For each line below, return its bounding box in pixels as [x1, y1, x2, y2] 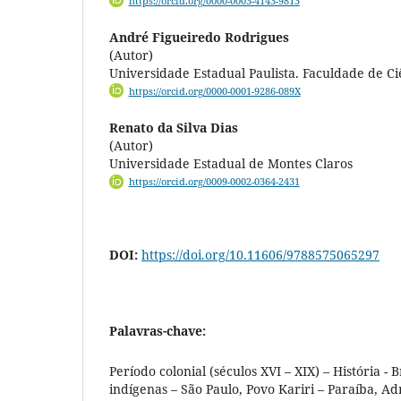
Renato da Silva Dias [109, 119, 238, 137]
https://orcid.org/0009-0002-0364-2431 [128, 175, 300, 189]
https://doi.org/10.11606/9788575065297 [141, 245, 380, 263]
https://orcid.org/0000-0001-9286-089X [128, 85, 301, 98]
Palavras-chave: [109, 321, 206, 339]
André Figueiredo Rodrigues [109, 29, 289, 47]
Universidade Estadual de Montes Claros [109, 155, 353, 173]
